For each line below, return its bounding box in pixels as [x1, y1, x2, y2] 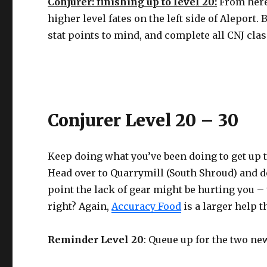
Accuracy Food [111, 200, 182, 212]
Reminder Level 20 [48, 233, 144, 246]
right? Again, [48, 200, 112, 212]
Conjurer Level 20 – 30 [48, 109, 239, 131]
